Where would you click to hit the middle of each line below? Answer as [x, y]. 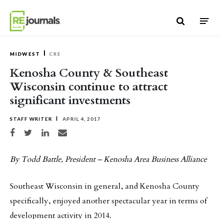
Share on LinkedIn [59, 131]
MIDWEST [25, 54]
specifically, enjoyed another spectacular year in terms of [108, 201]
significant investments [70, 100]
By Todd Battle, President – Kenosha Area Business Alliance [108, 159]
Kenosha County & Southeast [89, 73]
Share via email [73, 131]
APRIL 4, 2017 [81, 119]
